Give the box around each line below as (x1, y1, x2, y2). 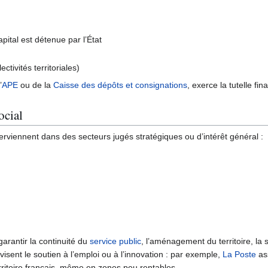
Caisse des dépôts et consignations (53, 80, 187, 90)
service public (90, 236, 141, 246)
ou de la (18, 80, 53, 90)
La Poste (223, 249, 256, 260)
